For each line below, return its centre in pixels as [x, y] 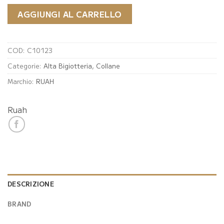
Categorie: [25, 65]
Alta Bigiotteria [68, 65]
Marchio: [22, 81]
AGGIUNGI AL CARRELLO [70, 14]
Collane [108, 65]
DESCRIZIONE [31, 183]
